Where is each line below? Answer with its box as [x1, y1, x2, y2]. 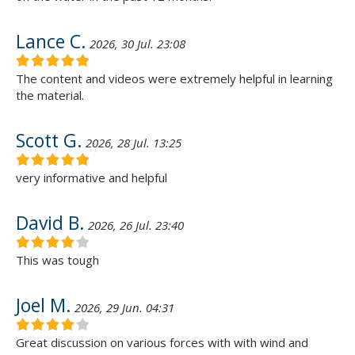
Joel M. [16, 292, 71, 319]
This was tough [16, 252, 99, 269]
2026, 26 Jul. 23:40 [88, 217, 184, 234]
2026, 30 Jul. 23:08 [90, 36, 185, 52]
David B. [16, 210, 85, 236]
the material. [16, 87, 84, 104]
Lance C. [16, 29, 86, 55]
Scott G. [16, 128, 82, 154]
